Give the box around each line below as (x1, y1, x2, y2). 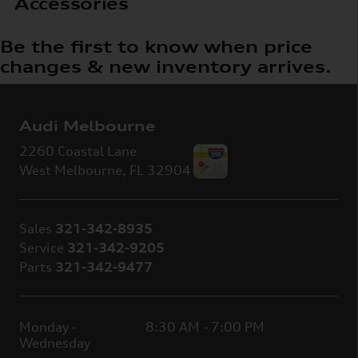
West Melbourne (19, 162, 122, 179)
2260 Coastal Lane (19, 143, 137, 160)
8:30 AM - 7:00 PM (145, 319, 265, 336)
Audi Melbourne (19, 117, 155, 135)
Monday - (19, 319, 77, 336)
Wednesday (19, 335, 90, 352)
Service (19, 240, 64, 257)
